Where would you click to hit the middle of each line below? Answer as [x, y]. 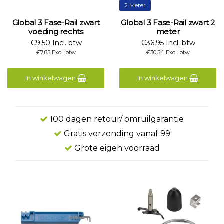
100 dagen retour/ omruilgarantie [116, 119]
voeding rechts [56, 32]
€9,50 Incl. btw [56, 43]
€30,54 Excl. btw [168, 52]
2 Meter [135, 5]
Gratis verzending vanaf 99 [116, 134]
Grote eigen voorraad [116, 148]
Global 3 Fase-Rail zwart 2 [168, 23]
